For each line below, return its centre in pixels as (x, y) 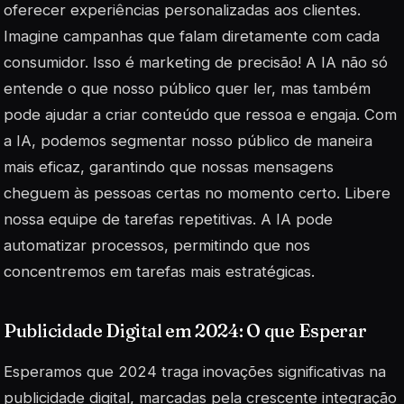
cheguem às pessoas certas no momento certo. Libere (197, 193)
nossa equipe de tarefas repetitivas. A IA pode (168, 220)
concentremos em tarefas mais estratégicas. (159, 272)
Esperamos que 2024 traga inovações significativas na (195, 372)
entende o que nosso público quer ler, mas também (187, 89)
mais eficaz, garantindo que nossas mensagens (169, 167)
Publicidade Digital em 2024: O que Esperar (185, 331)
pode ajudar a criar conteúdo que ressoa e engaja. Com (200, 115)
